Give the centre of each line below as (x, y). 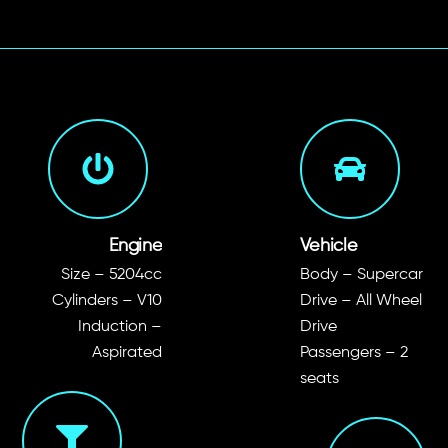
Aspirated (127, 352)
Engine (135, 245)
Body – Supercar (361, 274)
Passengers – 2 (353, 352)
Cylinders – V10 (107, 300)
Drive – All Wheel (360, 300)
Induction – (120, 326)
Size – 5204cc (112, 274)
